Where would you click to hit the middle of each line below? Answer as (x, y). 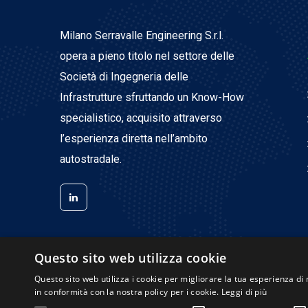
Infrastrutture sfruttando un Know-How (152, 97)
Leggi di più (244, 292)
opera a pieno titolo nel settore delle (147, 56)
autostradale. (91, 159)
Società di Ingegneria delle (124, 77)
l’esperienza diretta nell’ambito (134, 139)
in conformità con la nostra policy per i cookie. (127, 292)
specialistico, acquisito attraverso (141, 118)
